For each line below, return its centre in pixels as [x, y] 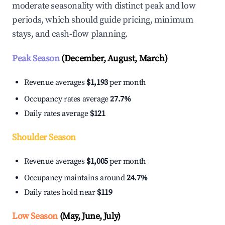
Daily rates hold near [61, 193]
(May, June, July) [89, 216]
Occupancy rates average [67, 99]
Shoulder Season [44, 138]
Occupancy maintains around [76, 178]
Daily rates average [57, 114]
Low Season [35, 216]
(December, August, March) [114, 59]
